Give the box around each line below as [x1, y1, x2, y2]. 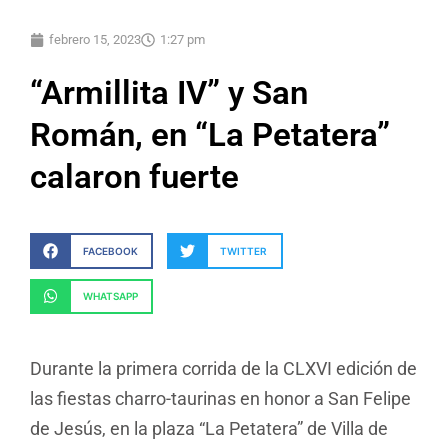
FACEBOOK [82, 245, 138, 258]
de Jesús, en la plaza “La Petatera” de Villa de [30, 417, 388, 439]
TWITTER [220, 245, 268, 258]
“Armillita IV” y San [30, 73, 308, 113]
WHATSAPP [82, 290, 138, 303]
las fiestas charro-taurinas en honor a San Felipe [30, 387, 411, 409]
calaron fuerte [30, 157, 239, 197]
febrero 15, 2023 [49, 32, 141, 48]
